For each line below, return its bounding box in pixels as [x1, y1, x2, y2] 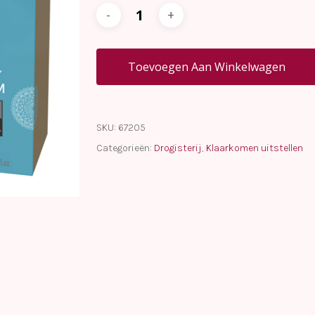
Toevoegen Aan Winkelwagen [127, 58, 285, 75]
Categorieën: [96, 141, 154, 154]
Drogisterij [153, 141, 202, 154]
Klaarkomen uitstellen [205, 141, 303, 154]
